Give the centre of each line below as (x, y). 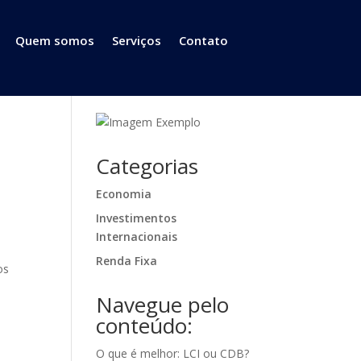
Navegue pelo (163, 305)
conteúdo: (145, 326)
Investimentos (137, 218)
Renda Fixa (127, 261)
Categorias (147, 166)
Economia (124, 194)
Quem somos (54, 40)
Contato (203, 40)
